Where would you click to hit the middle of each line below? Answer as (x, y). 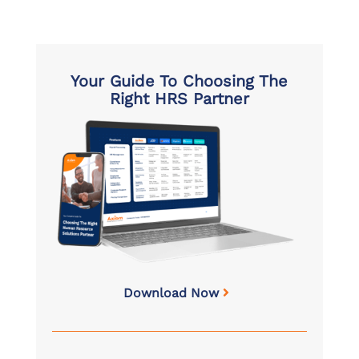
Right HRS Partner (179, 99)
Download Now (171, 292)
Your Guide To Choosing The (179, 81)
